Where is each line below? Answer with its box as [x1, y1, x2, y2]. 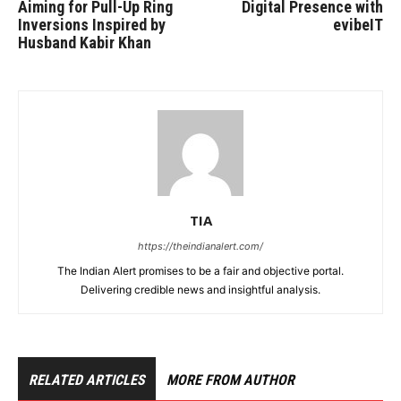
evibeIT [333, 15, 383, 35]
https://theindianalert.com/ [138, 240, 263, 253]
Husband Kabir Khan [18, 33, 151, 53]
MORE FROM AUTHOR [166, 371, 294, 389]
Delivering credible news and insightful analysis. [81, 283, 320, 297]
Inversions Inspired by [18, 15, 166, 35]
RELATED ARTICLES [29, 371, 145, 389]
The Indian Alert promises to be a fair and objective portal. [57, 264, 344, 278]
